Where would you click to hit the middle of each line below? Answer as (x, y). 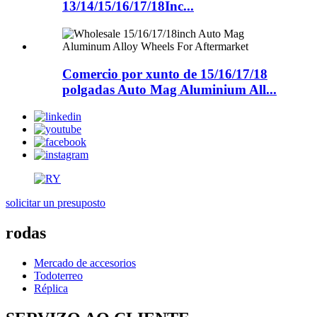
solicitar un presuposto (56, 203)
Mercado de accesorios (85, 263)
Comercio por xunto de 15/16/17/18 (165, 74)
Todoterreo (58, 276)
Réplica (51, 289)
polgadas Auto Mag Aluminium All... (169, 89)
